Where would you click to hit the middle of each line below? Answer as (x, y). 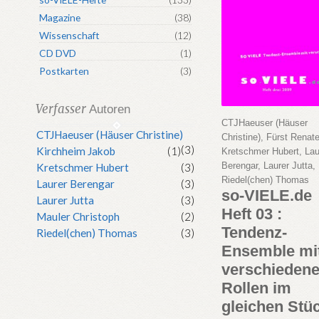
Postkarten (64, 71)
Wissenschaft (70, 36)
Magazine (60, 18)
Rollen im (257, 288)
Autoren (109, 109)
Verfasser (61, 109)
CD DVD (58, 53)
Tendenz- (255, 233)
